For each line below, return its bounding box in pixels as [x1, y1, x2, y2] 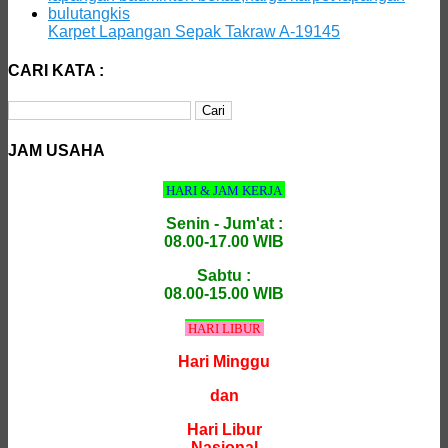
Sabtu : [197, 266, 251, 284]
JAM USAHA [8, 141, 105, 159]
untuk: [7, 118, 50, 136]
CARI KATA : [8, 62, 104, 80]
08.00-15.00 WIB [164, 284, 284, 302]
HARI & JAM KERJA [166, 182, 285, 198]
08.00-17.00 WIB [164, 232, 284, 250]
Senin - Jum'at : [165, 214, 283, 232]
